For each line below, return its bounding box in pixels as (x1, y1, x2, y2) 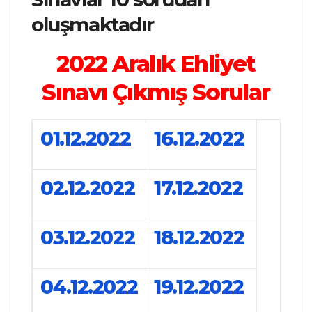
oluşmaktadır (31, 13, 154, 37)
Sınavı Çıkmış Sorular (42, 79, 270, 107)
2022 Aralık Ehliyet (56, 50, 256, 78)
